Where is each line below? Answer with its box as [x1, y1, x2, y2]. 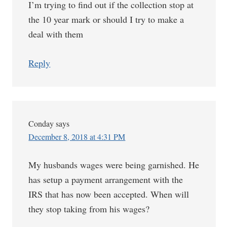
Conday [28, 118, 54, 129]
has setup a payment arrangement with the [28, 173, 183, 185]
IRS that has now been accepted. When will [28, 188, 190, 200]
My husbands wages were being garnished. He [28, 159, 200, 171]
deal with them [28, 28, 84, 40]
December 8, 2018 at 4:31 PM [28, 131, 126, 142]
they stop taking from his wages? [28, 203, 150, 215]
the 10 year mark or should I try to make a [28, 13, 184, 25]
